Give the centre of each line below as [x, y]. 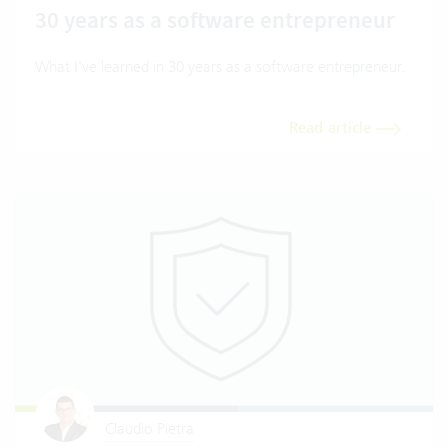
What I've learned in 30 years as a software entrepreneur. [220, 67]
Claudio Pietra [149, 429]
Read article [333, 128]
